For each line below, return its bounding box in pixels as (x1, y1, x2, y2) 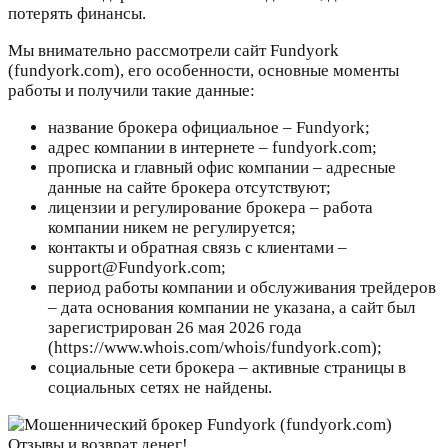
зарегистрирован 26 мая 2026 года (48, 318, 302, 338)
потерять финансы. (8, 4, 146, 24)
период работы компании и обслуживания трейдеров (48, 278, 436, 298)
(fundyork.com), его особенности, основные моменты (8, 61, 399, 81)
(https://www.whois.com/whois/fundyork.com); (48, 338, 382, 358)
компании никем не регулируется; (48, 218, 296, 238)
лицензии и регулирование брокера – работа (48, 198, 373, 218)
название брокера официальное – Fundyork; (48, 118, 370, 138)
